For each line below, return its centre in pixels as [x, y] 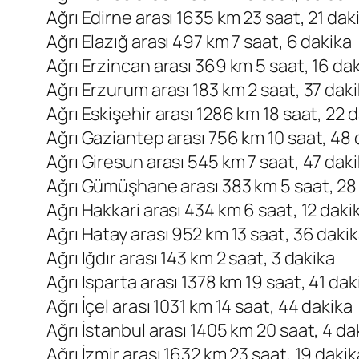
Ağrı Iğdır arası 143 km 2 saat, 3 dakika [191, 258]
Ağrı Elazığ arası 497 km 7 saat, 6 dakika [199, 42]
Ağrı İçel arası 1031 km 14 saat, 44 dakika [200, 307]
